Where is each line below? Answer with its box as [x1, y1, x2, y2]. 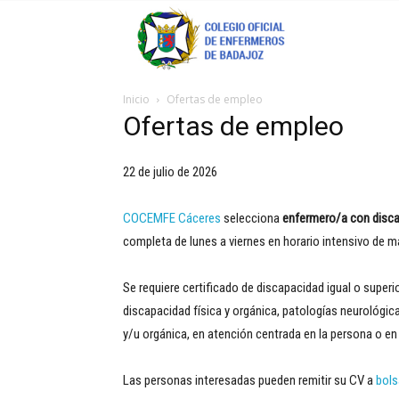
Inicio [123, 92, 150, 107]
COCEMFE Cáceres [123, 210, 221, 226]
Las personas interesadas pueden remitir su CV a [123, 372, 376, 388]
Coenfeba [313, 27, 370, 44]
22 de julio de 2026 [123, 164, 217, 180]
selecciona [221, 210, 282, 226]
